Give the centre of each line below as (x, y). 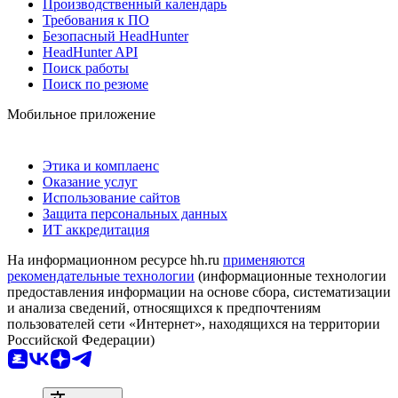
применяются (264, 259)
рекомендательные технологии (101, 275)
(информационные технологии (291, 275)
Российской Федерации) (81, 339)
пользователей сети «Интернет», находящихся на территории (194, 323)
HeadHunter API (90, 52)
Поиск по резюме (96, 84)
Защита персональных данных (135, 213)
